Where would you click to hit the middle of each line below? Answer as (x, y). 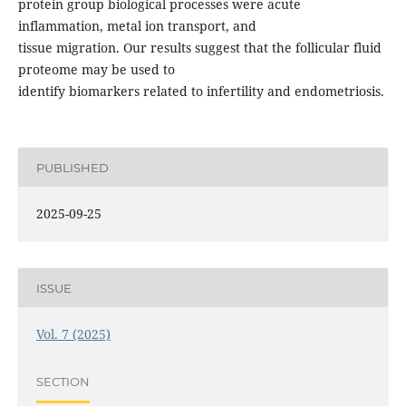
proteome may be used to (96, 70)
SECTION (63, 381)
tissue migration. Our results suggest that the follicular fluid (199, 48)
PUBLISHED (72, 167)
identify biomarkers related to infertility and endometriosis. (201, 92)
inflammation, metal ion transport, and (137, 26)
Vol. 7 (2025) (73, 334)
